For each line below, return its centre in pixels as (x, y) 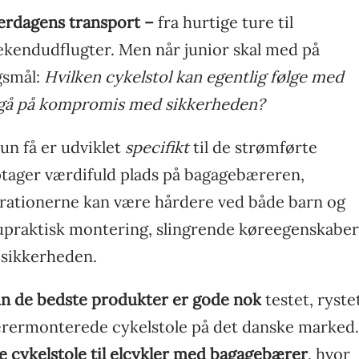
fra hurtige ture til (224, 22)
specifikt (157, 147)
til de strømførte (253, 147)
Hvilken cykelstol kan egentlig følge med (194, 77)
